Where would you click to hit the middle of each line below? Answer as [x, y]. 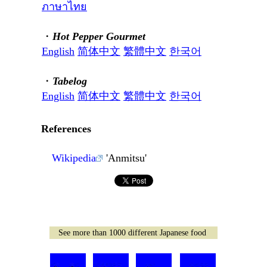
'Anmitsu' [125, 158]
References [66, 129]
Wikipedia [74, 158]
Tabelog [70, 81]
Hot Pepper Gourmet [99, 37]
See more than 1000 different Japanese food [132, 233]
